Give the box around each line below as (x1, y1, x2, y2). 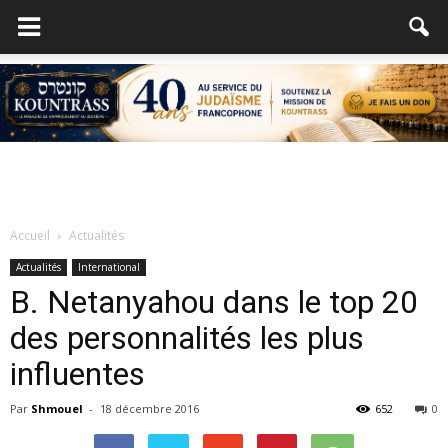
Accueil (10, 227, 50, 244)
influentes (10, 355, 145, 393)
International (78, 260, 140, 274)
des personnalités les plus (10, 319, 364, 357)
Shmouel (31, 401, 83, 416)
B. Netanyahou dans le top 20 (10, 283, 418, 321)
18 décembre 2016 (100, 401, 199, 416)
